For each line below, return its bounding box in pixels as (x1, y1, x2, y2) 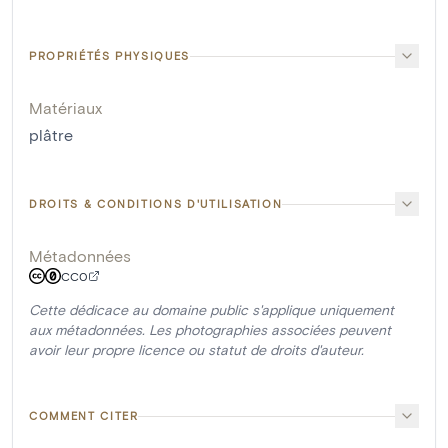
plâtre (29, 125, 73, 145)
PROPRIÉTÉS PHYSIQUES (29, 49, 190, 63)
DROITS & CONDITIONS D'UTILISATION (29, 197, 283, 211)
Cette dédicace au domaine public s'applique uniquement (29, 301, 394, 319)
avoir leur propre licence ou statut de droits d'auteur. (29, 341, 364, 359)
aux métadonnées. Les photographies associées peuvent (29, 321, 391, 339)
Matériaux (29, 98, 102, 118)
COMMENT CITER (29, 409, 139, 423)
